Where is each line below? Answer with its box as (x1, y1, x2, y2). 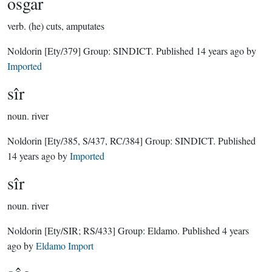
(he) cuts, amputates (29, 19, 104, 32)
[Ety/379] (44, 44, 81, 57)
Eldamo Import (36, 239, 93, 252)
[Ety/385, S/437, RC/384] (44, 134, 143, 147)
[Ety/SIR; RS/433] (44, 224, 115, 237)
